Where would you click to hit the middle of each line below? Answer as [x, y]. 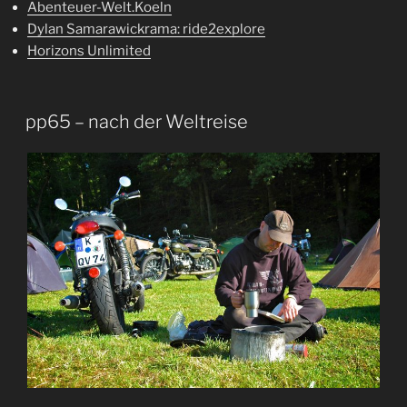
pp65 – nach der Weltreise [137, 122]
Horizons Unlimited [89, 50]
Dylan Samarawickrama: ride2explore [146, 29]
